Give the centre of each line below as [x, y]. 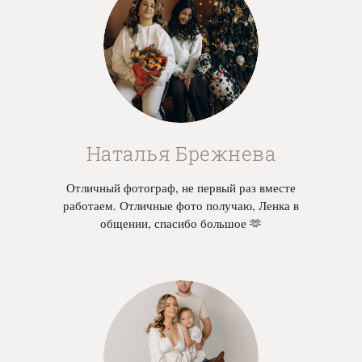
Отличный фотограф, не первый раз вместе [181, 188]
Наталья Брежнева [181, 154]
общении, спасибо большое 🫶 [181, 223]
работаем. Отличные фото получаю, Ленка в [181, 206]
